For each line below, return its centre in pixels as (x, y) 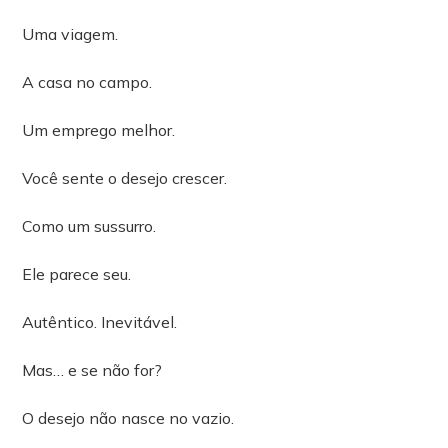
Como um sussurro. (89, 226)
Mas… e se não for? (92, 370)
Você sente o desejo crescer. (125, 178)
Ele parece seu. (77, 274)
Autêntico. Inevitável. (100, 322)
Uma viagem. (70, 34)
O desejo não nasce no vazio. (128, 418)
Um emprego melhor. (99, 130)
